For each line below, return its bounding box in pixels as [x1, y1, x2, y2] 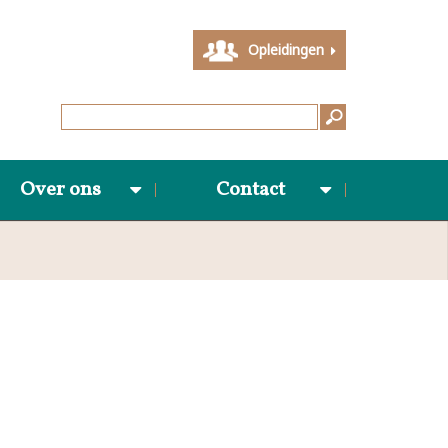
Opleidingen [248, 40, 328, 59]
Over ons [20, 176, 102, 204]
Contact [216, 176, 286, 204]
